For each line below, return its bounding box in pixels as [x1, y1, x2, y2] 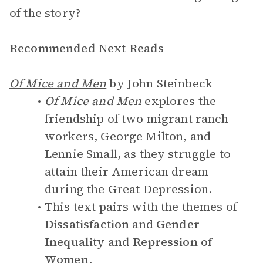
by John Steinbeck [106, 75, 213, 92]
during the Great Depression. [45, 181, 213, 197]
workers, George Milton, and [45, 128, 211, 144]
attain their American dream [45, 163, 209, 180]
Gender [156, 216, 200, 232]
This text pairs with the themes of [45, 198, 238, 215]
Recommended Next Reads [9, 40, 164, 56]
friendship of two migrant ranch [45, 110, 229, 127]
